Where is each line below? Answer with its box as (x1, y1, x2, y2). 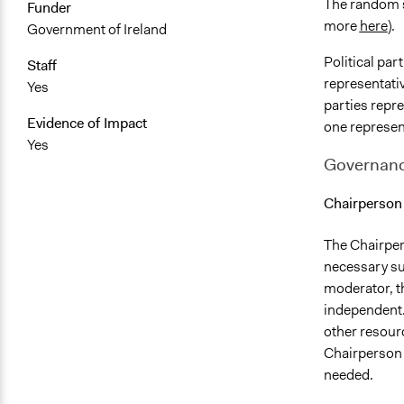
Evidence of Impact (27, 114, 147, 133)
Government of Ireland (27, 20, 167, 40)
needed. (323, 364, 373, 384)
